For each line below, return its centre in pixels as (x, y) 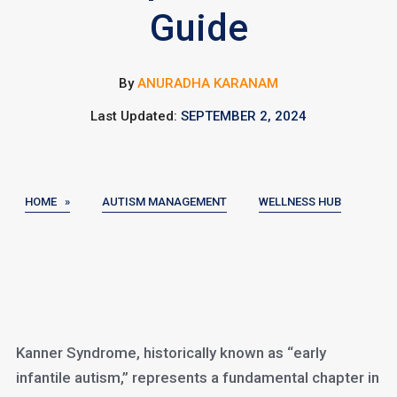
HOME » (47, 202)
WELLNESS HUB (300, 202)
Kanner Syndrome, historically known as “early (171, 353)
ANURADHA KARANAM (208, 83)
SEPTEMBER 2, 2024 (244, 116)
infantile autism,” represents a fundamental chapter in (197, 378)
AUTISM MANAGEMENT (164, 202)
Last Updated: (136, 116)
